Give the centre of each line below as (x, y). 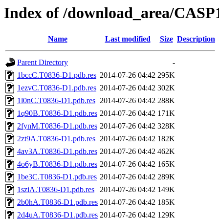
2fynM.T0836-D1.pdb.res (57, 126)
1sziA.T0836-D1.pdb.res (56, 190)
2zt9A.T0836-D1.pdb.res (56, 139)
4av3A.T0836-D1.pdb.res (57, 152)
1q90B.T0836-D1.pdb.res (57, 113)
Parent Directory (43, 63)
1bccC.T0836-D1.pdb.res (57, 75)
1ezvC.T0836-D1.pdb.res (57, 88)
